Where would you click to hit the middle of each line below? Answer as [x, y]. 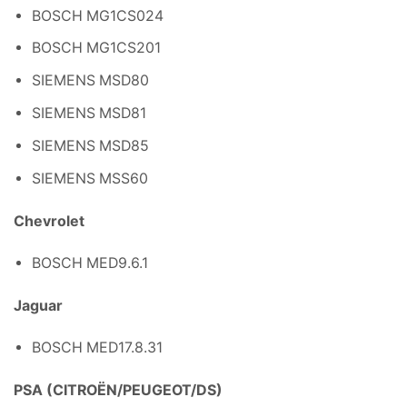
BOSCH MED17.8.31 [97, 348]
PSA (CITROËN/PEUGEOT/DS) [118, 391]
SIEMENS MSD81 [89, 114]
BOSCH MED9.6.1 [90, 263]
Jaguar [38, 306]
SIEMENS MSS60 [90, 179]
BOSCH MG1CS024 [98, 15]
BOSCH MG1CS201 [96, 48]
